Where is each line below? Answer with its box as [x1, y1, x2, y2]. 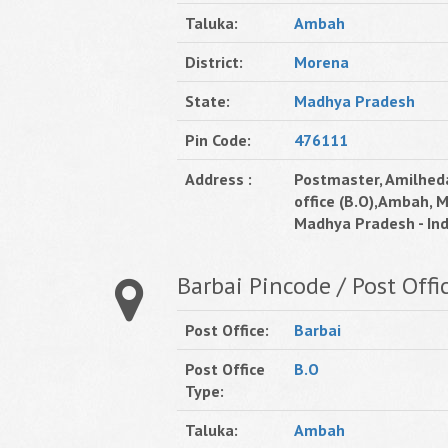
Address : [185, 169, 252, 189]
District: [185, 52, 243, 72]
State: [185, 91, 230, 111]
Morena [294, 52, 349, 72]
